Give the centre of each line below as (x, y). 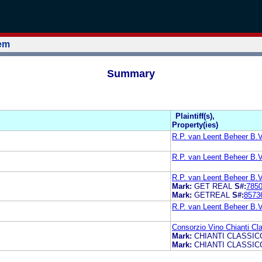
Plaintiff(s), (195, 116)
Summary (131, 73)
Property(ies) (195, 125)
